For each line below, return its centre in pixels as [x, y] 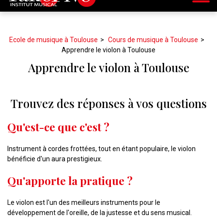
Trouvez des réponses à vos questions [108, 103]
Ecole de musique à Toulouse [53, 40]
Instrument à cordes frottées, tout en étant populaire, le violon [101, 149]
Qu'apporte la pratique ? [70, 181]
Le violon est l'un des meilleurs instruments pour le [84, 202]
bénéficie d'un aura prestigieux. [55, 159]
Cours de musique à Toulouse [153, 40]
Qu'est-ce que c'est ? [58, 127]
